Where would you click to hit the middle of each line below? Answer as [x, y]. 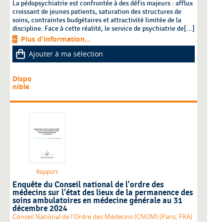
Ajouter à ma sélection [66, 54]
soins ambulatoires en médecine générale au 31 [97, 201]
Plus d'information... [56, 39]
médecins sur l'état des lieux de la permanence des [103, 193]
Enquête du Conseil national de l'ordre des [88, 185]
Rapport [47, 172]
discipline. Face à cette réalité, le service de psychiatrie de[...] [104, 29]
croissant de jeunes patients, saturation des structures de [97, 12]
